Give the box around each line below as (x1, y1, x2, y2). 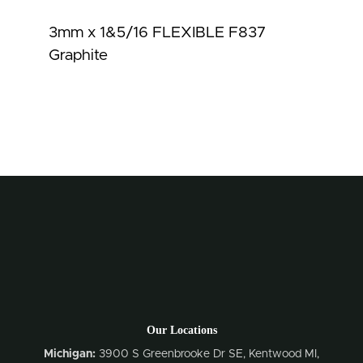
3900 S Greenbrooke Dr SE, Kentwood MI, (96, 348, 319, 361)
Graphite (49, 48, 108, 63)
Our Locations (146, 324, 217, 337)
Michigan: (44, 348, 96, 361)
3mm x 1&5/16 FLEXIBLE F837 (49, 25, 266, 41)
